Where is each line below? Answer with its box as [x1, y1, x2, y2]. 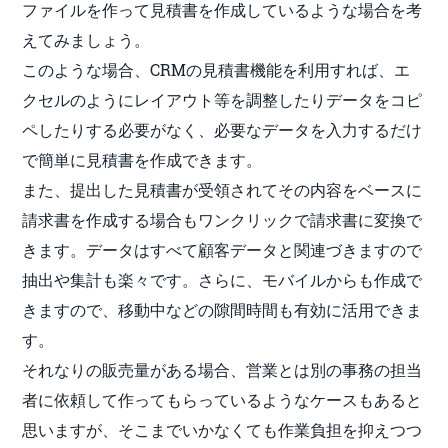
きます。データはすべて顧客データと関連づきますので [22, 238, 423, 260]
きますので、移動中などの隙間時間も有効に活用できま [22, 298, 423, 320]
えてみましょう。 [22, 28, 151, 50]
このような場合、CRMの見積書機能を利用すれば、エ [22, 58, 411, 80]
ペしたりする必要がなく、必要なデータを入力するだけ [22, 118, 423, 140]
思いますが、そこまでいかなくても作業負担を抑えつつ [22, 418, 423, 440]
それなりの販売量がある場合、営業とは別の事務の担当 [22, 358, 423, 380]
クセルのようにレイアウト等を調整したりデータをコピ [22, 88, 423, 110]
